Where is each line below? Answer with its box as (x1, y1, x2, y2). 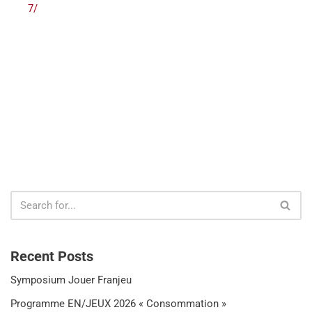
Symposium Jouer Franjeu (10, 273, 132, 286)
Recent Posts (10, 247, 93, 265)
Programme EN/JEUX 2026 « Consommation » (10, 297, 226, 310)
